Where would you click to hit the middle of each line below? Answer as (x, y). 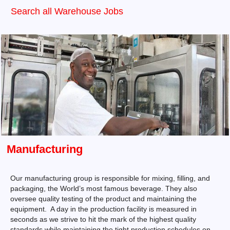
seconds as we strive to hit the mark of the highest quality (103, 219)
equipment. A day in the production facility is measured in (103, 209)
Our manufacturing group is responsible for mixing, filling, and (110, 178)
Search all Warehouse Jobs (67, 11)
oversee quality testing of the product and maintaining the (103, 199)
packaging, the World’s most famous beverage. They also (104, 188)
